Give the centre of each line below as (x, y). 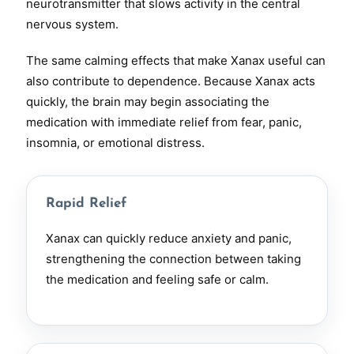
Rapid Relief (86, 203)
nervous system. (72, 24)
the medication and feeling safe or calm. (157, 279)
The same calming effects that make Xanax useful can (176, 60)
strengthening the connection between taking (173, 259)
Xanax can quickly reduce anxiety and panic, (169, 238)
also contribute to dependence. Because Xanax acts (171, 81)
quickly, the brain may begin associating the (148, 102)
